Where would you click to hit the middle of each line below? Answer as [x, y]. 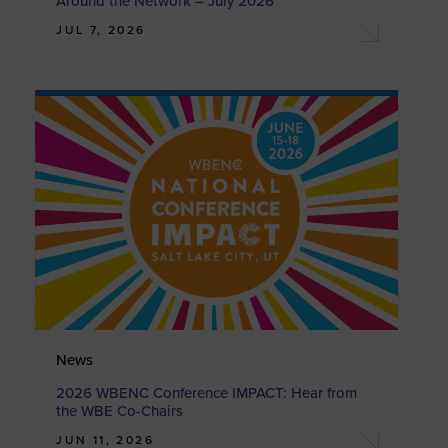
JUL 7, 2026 [101, 30]
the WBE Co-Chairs [120, 410]
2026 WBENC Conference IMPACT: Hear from [207, 392]
